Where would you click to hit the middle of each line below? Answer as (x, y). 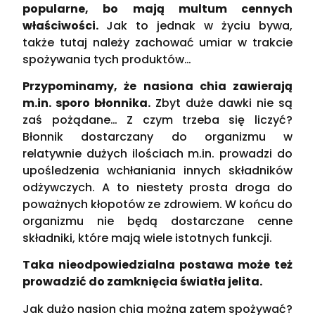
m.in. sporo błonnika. (87, 103)
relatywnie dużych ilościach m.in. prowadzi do (157, 153)
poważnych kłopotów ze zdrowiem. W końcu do (157, 204)
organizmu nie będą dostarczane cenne (157, 221)
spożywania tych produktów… (109, 59)
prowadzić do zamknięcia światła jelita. (143, 282)
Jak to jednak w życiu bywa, (199, 25)
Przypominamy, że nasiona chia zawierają (157, 86)
